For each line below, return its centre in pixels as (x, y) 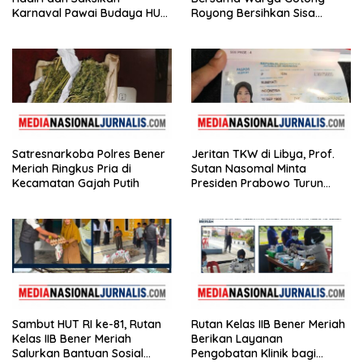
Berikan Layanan (237, 339)
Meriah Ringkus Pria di (72, 169)
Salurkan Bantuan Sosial (78, 354)
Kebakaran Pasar (239, 28)
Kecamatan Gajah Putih (76, 184)
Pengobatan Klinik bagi (254, 354)
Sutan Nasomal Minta (249, 169)
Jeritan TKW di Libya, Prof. (263, 154)
